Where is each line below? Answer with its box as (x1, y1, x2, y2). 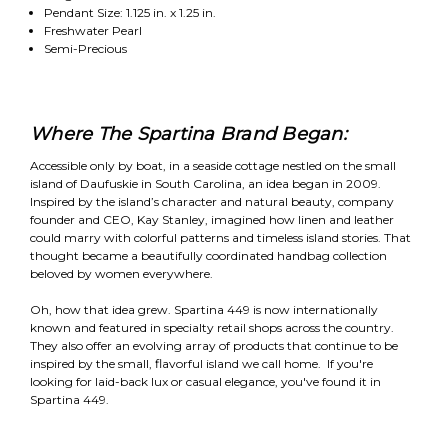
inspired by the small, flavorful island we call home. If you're (30, 356, 373, 371)
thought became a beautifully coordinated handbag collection (30, 248, 387, 263)
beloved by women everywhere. (30, 266, 213, 281)
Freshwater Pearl (43, 23, 142, 38)
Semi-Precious (43, 41, 127, 56)
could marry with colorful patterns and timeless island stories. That (30, 230, 411, 245)
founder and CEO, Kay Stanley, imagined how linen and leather (30, 212, 394, 227)
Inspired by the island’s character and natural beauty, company (30, 194, 394, 209)
